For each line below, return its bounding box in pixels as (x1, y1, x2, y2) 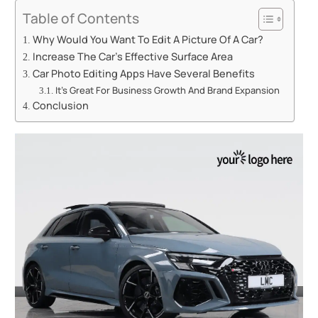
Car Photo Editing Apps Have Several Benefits (33, 67, 256, 80)
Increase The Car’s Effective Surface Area (33, 50, 234, 63)
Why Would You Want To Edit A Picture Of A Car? (33, 33, 264, 46)
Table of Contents (23, 9, 140, 28)
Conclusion (33, 99, 89, 112)
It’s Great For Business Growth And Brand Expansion (55, 84, 280, 97)
